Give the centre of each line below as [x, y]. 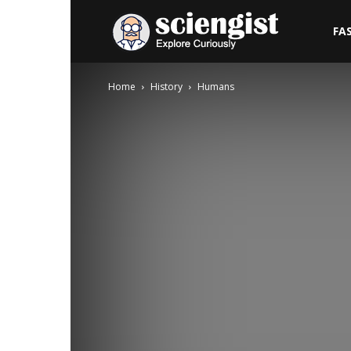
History [166, 87]
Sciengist [305, 30]
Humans [216, 87]
